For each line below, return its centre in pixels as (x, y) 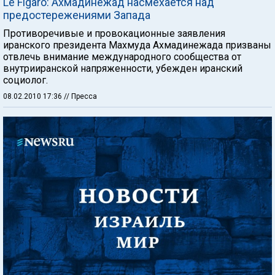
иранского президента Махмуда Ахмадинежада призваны (137, 45)
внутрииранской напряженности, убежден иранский (123, 68)
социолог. (25, 80)
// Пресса (80, 96)
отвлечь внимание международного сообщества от (122, 56)
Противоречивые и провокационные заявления (114, 33)
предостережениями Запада (77, 15)
